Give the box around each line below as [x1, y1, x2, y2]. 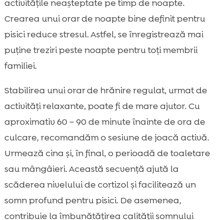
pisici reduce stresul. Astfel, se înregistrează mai [4, 28, 203, 41]
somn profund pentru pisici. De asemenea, [4, 194, 181, 207]
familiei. [4, 60, 37, 72]
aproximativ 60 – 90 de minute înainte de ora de [4, 116, 205, 128]
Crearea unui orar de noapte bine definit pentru [4, 13, 205, 25]
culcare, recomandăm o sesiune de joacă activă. [4, 132, 209, 144]
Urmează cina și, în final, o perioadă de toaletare [4, 147, 210, 160]
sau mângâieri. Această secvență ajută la [4, 163, 179, 175]
